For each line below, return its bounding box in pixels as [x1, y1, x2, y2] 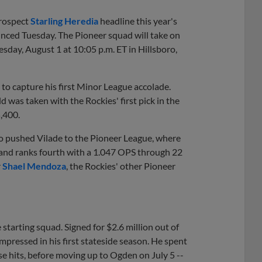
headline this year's [98, 15, 177, 26]
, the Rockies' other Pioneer [66, 160, 175, 171]
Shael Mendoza [2, 160, 66, 171]
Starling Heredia [30, 15, 98, 26]
